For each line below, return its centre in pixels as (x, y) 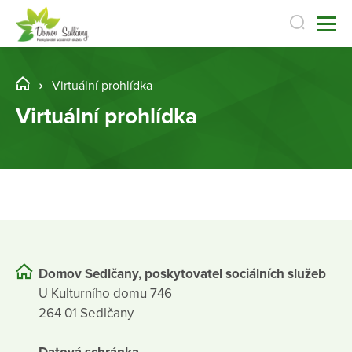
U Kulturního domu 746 (105, 293)
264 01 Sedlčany (86, 313)
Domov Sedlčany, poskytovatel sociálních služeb (182, 274)
